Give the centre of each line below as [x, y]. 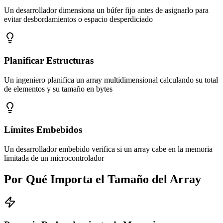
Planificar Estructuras [49, 61]
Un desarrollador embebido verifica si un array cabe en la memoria [108, 149]
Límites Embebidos [43, 130]
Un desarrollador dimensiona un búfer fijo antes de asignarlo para [106, 10]
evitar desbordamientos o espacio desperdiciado [78, 19]
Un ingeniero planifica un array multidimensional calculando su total [111, 80]
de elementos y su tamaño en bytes [58, 89]
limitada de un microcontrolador [54, 158]
